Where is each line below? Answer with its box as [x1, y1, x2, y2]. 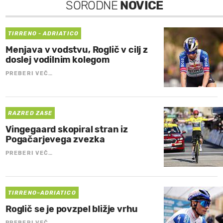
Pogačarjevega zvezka [5, 134, 105, 145]
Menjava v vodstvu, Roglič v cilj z [5, 44, 148, 56]
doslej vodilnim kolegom [5, 54, 110, 66]
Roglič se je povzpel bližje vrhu [5, 204, 138, 215]
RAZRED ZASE [8, 110, 53, 117]
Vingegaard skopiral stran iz [5, 124, 128, 135]
